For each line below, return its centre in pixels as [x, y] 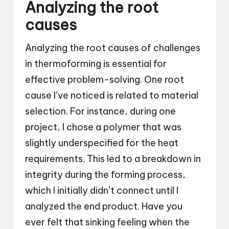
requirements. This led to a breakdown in [113, 158]
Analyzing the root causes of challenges [113, 48]
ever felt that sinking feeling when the [107, 222]
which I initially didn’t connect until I [102, 190]
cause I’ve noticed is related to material [112, 95]
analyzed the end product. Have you [104, 206]
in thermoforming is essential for [96, 63]
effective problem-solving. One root [105, 79]
